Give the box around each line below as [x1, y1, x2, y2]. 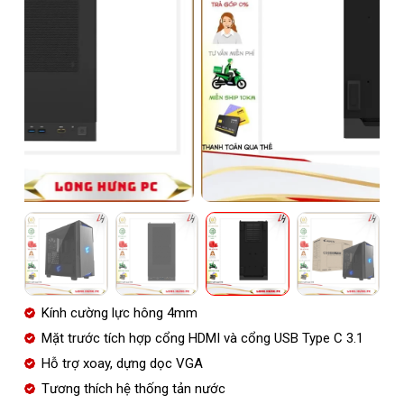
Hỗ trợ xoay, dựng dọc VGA [41, 354, 203, 372]
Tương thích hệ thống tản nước [41, 380, 225, 397]
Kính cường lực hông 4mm [41, 304, 197, 321]
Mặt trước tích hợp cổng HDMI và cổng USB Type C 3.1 [41, 329, 363, 346]
